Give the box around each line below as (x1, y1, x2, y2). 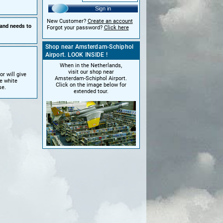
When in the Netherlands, (60, 62, 122, 69)
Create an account (87, 17, 133, 24)
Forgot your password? (46, 24, 104, 31)
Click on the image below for (55, 81, 126, 88)
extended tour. (73, 88, 109, 95)
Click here (104, 24, 129, 31)
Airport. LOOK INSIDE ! (45, 51, 108, 58)
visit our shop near (68, 68, 114, 75)
